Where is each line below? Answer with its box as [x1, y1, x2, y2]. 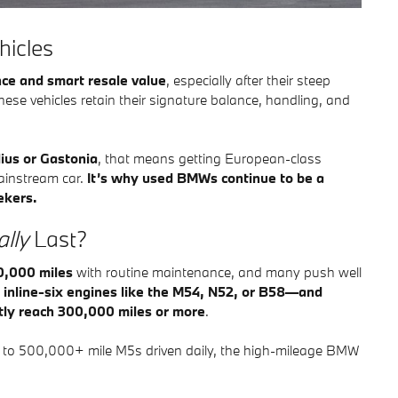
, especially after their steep [166, 71, 330, 89]
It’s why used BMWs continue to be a [87, 169, 324, 187]
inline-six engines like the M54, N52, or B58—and [4, 282, 322, 300]
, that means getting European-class [98, 149, 322, 167]
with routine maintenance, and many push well [73, 262, 362, 281]
